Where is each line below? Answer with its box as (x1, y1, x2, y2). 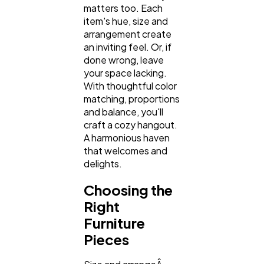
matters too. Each (84, 2, 163, 15)
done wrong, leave (84, 54, 164, 67)
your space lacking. (84, 67, 167, 80)
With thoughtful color (84, 80, 177, 93)
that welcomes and (84, 144, 167, 157)
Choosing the (84, 180, 173, 199)
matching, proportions (84, 93, 180, 105)
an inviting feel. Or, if (84, 41, 171, 54)
